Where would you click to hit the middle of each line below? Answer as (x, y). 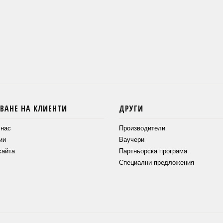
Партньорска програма (153, 151)
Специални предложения (157, 163)
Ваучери (132, 140)
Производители (142, 128)
